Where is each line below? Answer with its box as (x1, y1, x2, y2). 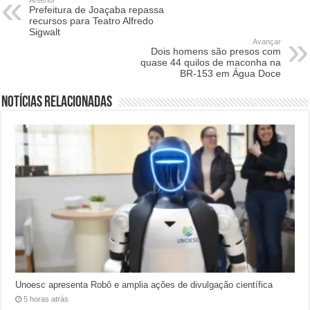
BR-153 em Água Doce (179, 67, 281, 79)
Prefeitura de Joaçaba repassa (29, 3, 165, 15)
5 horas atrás (24, 295, 69, 304)
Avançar (252, 37, 281, 46)
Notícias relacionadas (1, 94, 113, 111)
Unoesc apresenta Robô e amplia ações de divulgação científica (15, 280, 273, 291)
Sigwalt (29, 26, 61, 37)
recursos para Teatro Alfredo (29, 15, 154, 26)
